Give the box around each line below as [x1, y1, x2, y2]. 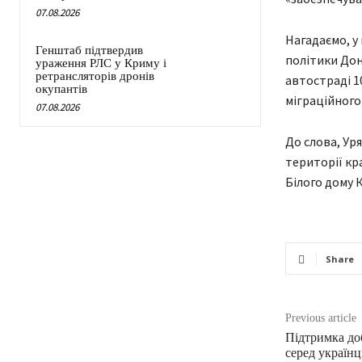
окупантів [36, 82, 87, 96]
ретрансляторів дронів [36, 69, 154, 83]
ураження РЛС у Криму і [36, 57, 166, 70]
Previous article [284, 312, 356, 325]
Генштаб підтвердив [36, 44, 143, 57]
